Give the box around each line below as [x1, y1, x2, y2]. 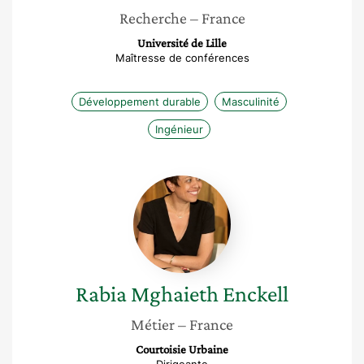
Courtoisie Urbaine [136, 343, 228, 356]
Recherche [119, 9, 187, 27]
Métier [131, 315, 175, 333]
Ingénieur [154, 123, 203, 136]
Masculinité [221, 95, 279, 108]
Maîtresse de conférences [115, 51, 249, 64]
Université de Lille [137, 37, 227, 50]
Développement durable [78, 95, 201, 108]
